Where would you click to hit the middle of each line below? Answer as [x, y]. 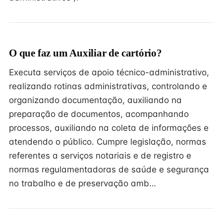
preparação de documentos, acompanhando [99, 114]
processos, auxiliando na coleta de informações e [109, 128]
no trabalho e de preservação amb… [83, 183]
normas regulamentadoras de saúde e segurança [109, 169]
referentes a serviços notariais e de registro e [100, 156]
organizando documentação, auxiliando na [95, 100]
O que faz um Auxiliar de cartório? [85, 53]
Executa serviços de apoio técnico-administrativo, [109, 72]
